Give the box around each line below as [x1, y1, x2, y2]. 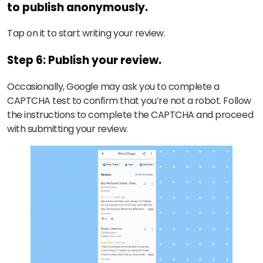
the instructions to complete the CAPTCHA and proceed [7, 107, 254, 122]
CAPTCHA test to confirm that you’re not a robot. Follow [7, 93, 251, 107]
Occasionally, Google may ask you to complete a [7, 79, 220, 93]
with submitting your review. [7, 122, 128, 136]
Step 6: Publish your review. [7, 52, 161, 69]
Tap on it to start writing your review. [7, 26, 166, 41]
